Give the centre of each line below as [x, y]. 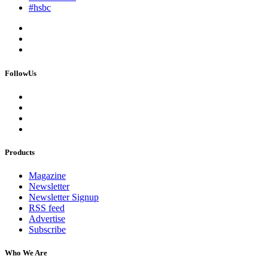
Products [20, 152]
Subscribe [47, 230]
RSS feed [47, 208]
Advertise [47, 219]
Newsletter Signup [64, 197]
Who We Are [26, 253]
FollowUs [21, 73]
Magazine [47, 176]
